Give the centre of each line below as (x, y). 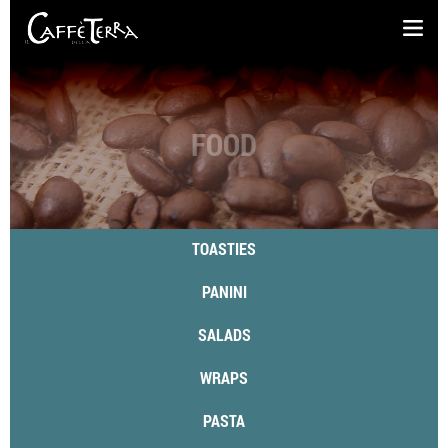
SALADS (224, 335)
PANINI (224, 292)
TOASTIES (224, 249)
